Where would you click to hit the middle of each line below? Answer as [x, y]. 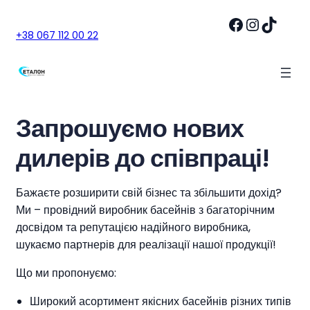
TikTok [264, 24]
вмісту [21, 48]
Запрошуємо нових [130, 128]
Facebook [231, 24]
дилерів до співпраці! [143, 158]
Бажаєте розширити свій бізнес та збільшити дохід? [149, 193]
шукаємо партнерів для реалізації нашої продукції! [146, 245]
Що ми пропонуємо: [66, 273]
